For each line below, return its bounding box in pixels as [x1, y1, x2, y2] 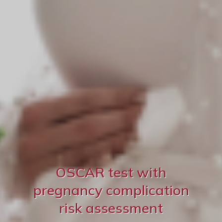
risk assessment [59, 199, 163, 217]
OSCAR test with [55, 164, 166, 181]
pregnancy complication [33, 181, 189, 199]
